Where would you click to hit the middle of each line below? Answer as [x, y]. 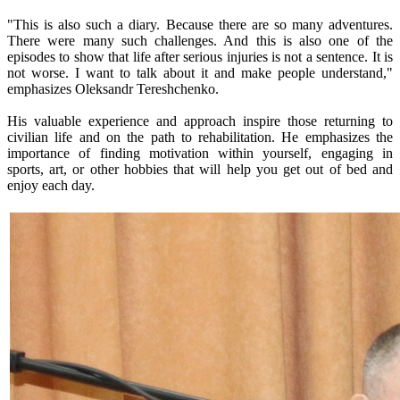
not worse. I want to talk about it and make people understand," [200, 73]
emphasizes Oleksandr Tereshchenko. [113, 89]
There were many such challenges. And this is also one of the [200, 41]
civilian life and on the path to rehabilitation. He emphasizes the [200, 137]
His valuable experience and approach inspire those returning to [200, 121]
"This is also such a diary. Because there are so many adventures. [200, 25]
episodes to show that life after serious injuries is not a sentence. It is [200, 57]
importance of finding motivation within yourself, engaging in [200, 154]
